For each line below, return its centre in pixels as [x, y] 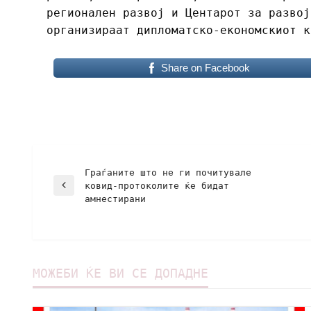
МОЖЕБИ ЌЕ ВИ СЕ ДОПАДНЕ [120, 273]
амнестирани [115, 199]
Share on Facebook [205, 67]
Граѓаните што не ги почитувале [168, 172]
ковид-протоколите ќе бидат [157, 185]
